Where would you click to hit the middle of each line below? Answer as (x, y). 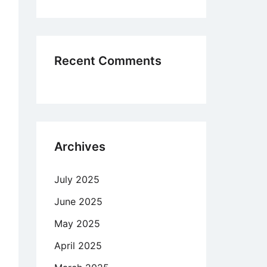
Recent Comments (108, 61)
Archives (80, 147)
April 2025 (78, 246)
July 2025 (77, 179)
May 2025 (77, 223)
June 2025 (78, 201)
